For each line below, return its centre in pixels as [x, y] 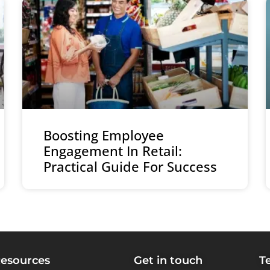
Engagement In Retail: [113, 151]
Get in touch [168, 261]
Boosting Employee [104, 135]
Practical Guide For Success [130, 167]
